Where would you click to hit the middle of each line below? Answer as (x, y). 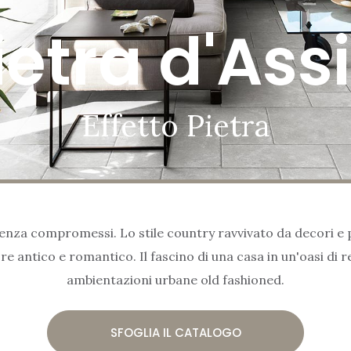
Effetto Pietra (175, 125)
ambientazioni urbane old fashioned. (175, 279)
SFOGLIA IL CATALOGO (175, 332)
